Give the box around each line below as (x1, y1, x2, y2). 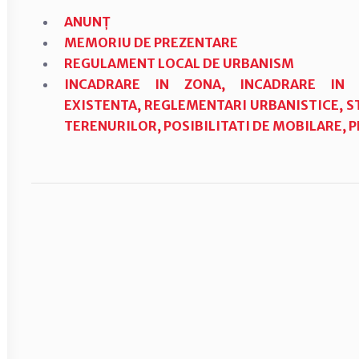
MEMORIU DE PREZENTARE (63, 34, 238, 50)
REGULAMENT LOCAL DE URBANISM (63, 55, 294, 71)
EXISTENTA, (63, 97, 144, 113)
